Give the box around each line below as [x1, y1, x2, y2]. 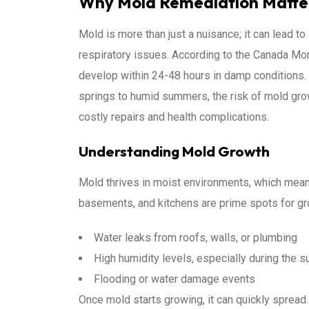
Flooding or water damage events [94, 272, 255, 286]
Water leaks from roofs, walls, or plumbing [94, 231, 297, 244]
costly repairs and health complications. [79, 110, 269, 123]
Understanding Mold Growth [79, 142, 270, 160]
